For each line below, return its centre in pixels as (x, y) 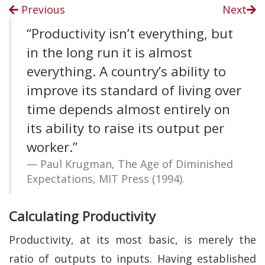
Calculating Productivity (82, 216)
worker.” (52, 147)
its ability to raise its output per (125, 128)
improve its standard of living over (134, 90)
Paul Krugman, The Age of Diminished (137, 164)
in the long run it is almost (109, 52)
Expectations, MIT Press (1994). (106, 179)
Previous (42, 9)
